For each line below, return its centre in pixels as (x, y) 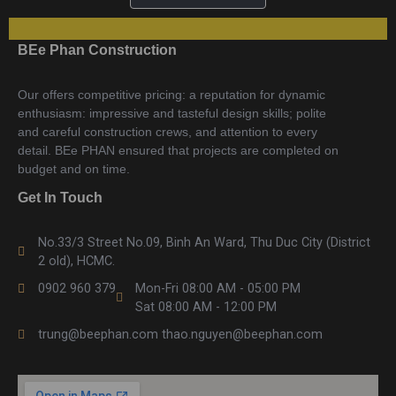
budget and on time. (74, 169)
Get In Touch (60, 198)
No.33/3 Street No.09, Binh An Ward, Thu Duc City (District (204, 243)
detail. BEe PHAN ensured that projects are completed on (178, 150)
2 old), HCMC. (76, 261)
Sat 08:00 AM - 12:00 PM (206, 307)
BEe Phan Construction (97, 50)
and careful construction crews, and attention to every (168, 132)
